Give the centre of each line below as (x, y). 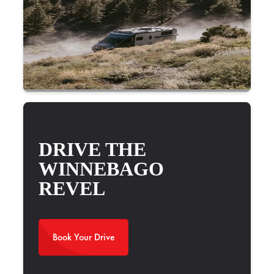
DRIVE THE (93, 149)
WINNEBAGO (102, 168)
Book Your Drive (83, 237)
